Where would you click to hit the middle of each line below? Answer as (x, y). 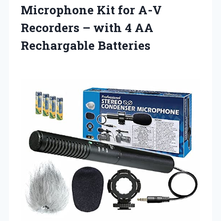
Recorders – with (73, 27)
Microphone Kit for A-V (91, 10)
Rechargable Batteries (86, 45)
